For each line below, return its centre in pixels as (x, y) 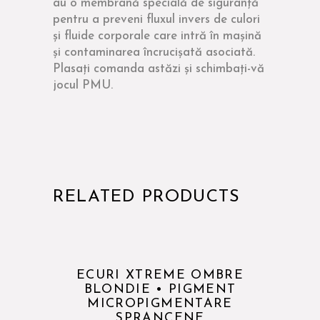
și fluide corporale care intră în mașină (157, 36)
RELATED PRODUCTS (147, 197)
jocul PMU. (83, 85)
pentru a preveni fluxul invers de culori (156, 20)
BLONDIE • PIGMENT (160, 290)
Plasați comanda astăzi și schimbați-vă (159, 69)
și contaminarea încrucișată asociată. (154, 52)
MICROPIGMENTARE (160, 304)
